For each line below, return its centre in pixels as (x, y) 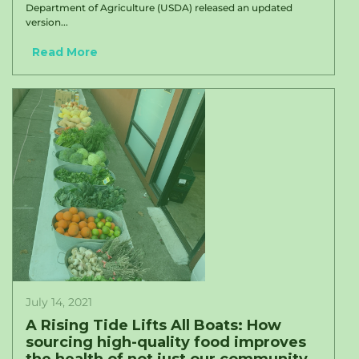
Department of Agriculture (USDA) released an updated (159, 8)
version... (47, 22)
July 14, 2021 (59, 302)
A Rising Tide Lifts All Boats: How (153, 325)
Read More (65, 52)
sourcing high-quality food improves (166, 342)
